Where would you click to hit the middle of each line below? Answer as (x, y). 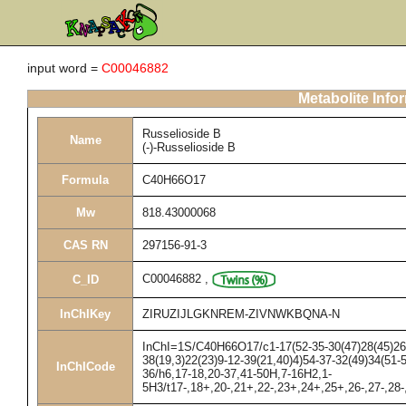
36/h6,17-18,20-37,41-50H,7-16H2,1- (237, 374)
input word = (64, 68)
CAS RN (85, 245)
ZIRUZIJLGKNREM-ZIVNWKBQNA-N (241, 314)
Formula (85, 180)
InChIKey (85, 314)
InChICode (85, 367)
